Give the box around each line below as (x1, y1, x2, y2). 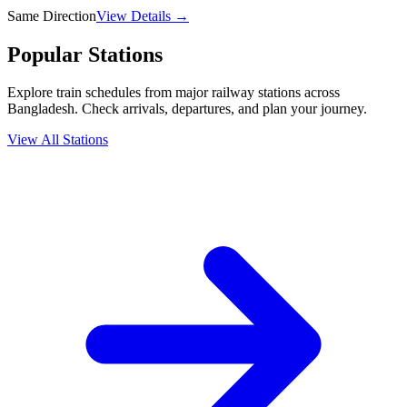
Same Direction (7, 7, 96, 24)
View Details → (96, 7, 189, 24)
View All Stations (7, 132, 108, 148)
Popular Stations (7, 42, 163, 66)
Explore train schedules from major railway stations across (7, 84, 340, 101)
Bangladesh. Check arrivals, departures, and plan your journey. (7, 101, 367, 117)
